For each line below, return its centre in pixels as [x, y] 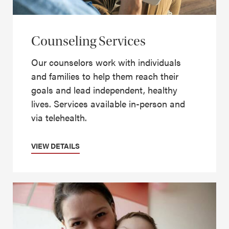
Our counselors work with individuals [106, 62]
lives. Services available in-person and [108, 104]
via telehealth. [59, 118]
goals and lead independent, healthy [104, 90]
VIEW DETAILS [55, 146]
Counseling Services [88, 41]
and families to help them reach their [105, 76]
